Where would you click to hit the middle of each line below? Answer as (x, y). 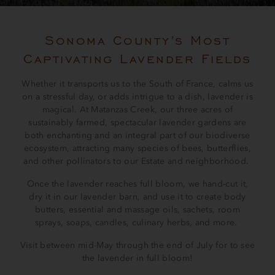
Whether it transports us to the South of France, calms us (137, 83)
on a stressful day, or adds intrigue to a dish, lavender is (137, 96)
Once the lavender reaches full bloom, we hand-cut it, (137, 184)
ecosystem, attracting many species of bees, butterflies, (137, 148)
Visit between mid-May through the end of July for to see (137, 245)
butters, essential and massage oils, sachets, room (137, 209)
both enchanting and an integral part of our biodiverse (137, 135)
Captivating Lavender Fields (137, 58)
